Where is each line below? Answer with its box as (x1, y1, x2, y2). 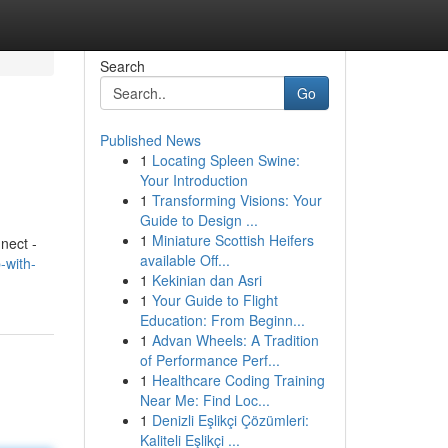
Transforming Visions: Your (151, 190, 322, 210)
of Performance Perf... (139, 350, 280, 370)
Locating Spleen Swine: (151, 150, 300, 170)
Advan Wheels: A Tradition (151, 330, 319, 350)
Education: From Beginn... (139, 310, 305, 330)
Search (99, 56, 145, 76)
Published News (99, 130, 201, 150)
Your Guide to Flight (151, 290, 278, 310)
